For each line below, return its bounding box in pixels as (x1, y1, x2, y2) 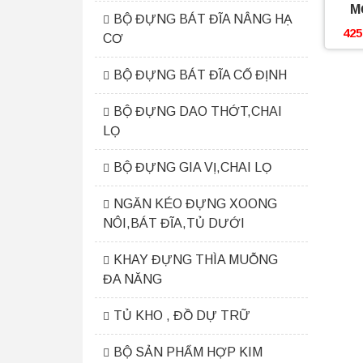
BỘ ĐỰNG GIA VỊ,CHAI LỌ (113, 160, 271, 174)
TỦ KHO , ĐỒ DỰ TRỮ (113, 309, 250, 322)
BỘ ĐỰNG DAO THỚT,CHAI (113, 105, 282, 118)
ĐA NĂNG (103, 272, 162, 286)
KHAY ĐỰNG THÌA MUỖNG (113, 253, 278, 267)
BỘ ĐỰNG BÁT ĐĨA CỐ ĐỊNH (113, 68, 287, 82)
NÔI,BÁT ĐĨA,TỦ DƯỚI (103, 216, 245, 230)
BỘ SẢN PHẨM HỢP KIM (113, 345, 263, 359)
